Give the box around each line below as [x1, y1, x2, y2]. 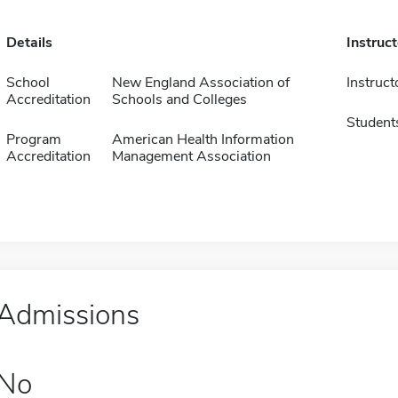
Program [5, 130, 61, 149]
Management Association [111, 147, 271, 166]
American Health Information [111, 130, 294, 149]
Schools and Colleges [111, 90, 247, 109]
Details [5, 33, 52, 52]
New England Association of [111, 73, 290, 92]
